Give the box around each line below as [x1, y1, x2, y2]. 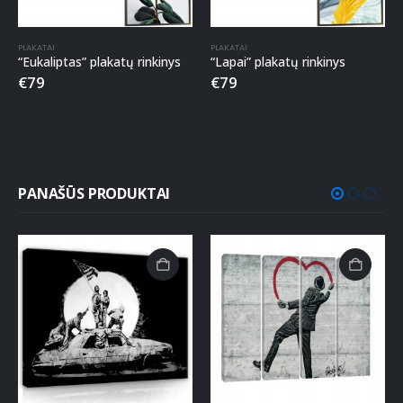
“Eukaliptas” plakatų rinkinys [18, 52, 181, 70]
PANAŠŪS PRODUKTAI [18, 184, 171, 203]
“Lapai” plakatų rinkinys [210, 52, 345, 70]
